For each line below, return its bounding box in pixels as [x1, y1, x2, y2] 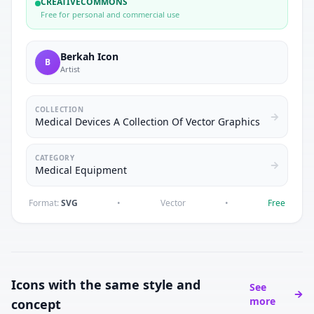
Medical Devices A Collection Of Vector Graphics [35, 115, 260, 128]
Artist [60, 64, 80, 74]
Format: [29, 197, 61, 209]
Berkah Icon [60, 50, 118, 63]
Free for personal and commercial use [41, 9, 179, 20]
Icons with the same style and [11, 276, 200, 293]
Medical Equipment [35, 163, 127, 177]
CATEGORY [35, 153, 74, 163]
